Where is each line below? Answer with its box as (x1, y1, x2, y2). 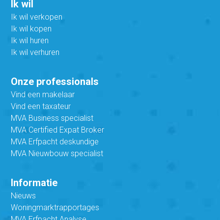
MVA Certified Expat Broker (11, 125, 105, 135)
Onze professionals (11, 76, 99, 88)
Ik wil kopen (11, 24, 52, 34)
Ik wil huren (11, 36, 49, 46)
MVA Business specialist (11, 113, 94, 123)
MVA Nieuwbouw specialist (11, 149, 104, 159)
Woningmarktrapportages (11, 203, 100, 213)
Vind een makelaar (11, 90, 75, 100)
